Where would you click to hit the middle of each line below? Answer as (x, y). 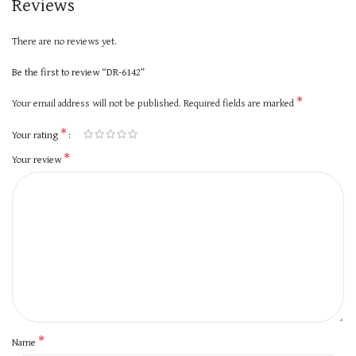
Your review (38, 159)
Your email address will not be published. (97, 103)
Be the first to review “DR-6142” (78, 72)
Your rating (36, 135)
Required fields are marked (240, 103)
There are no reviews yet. (64, 41)
